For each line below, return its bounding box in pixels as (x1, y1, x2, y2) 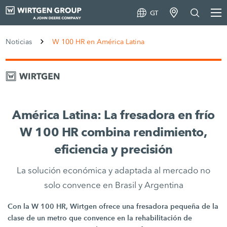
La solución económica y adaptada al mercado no (17, 165, 210, 175)
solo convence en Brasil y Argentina (44, 180, 183, 190)
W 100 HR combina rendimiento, (20, 125, 207, 139)
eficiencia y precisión (54, 142, 173, 157)
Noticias (6, 37, 32, 46)
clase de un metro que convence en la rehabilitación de (8, 213, 193, 222)
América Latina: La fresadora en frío (12, 107, 215, 122)
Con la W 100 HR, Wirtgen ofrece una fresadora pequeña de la (8, 202, 219, 211)
